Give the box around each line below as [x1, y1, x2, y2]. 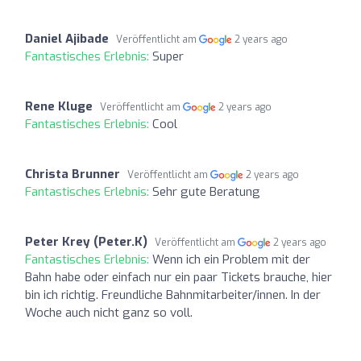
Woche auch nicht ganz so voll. [25, 304, 193, 321]
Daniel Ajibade [25, 30, 109, 47]
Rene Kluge [25, 98, 93, 114]
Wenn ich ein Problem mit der [152, 251, 310, 268]
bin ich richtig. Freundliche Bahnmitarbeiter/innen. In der [25, 286, 321, 303]
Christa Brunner [25, 165, 120, 182]
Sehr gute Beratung [152, 183, 260, 200]
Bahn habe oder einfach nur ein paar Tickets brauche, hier [25, 268, 332, 285]
